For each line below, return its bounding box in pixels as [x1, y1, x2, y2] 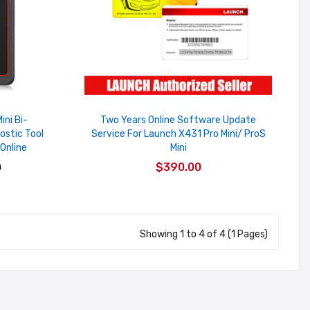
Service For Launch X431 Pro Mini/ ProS [91, 128, 266, 140]
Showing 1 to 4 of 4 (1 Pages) [140, 228, 268, 240]
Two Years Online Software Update [100, 114, 256, 127]
